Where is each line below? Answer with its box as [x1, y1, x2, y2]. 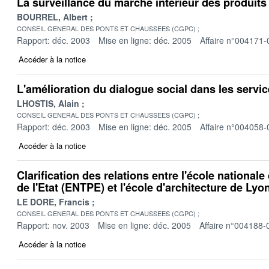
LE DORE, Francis [17, 195, 89, 208]
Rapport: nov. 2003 [17, 219, 89, 231]
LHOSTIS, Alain [17, 97, 79, 109]
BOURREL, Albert [17, 10, 88, 23]
